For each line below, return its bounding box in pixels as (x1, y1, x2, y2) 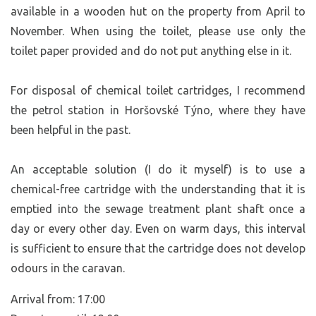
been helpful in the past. (11, 123, 130, 136)
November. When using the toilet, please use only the (11, 24, 305, 37)
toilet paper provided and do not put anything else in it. (11, 44, 291, 57)
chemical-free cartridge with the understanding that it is (11, 182, 305, 195)
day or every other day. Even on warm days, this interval (11, 221, 305, 235)
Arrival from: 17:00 (11, 292, 105, 305)
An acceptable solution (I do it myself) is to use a (11, 162, 305, 176)
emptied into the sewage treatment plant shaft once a (11, 202, 305, 215)
